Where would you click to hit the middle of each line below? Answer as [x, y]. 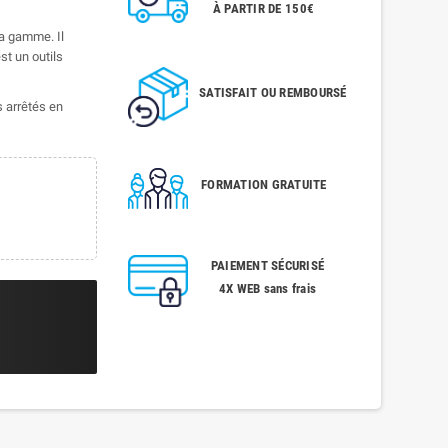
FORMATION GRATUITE [263, 185]
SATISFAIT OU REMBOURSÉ [272, 93]
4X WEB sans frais [267, 289]
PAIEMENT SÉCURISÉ [267, 266]
